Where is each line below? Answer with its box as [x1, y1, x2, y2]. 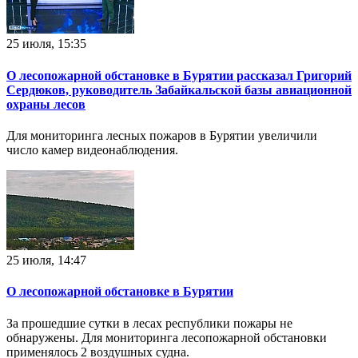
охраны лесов [6, 97, 86, 111]
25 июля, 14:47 [6, 253, 86, 267]
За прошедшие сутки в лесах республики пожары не [6, 316, 292, 330]
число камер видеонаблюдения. [6, 142, 178, 157]
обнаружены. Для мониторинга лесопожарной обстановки [6, 330, 327, 344]
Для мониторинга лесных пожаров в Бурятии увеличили [6, 128, 317, 142]
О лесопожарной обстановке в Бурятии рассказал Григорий [6, 68, 352, 82]
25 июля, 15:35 [6, 37, 86, 51]
